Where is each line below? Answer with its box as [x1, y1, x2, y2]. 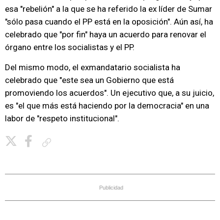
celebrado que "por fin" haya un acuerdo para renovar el [5, 29, 206, 39]
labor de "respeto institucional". [5, 113, 119, 123]
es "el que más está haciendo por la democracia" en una [5, 101, 209, 110]
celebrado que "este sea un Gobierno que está [5, 75, 174, 85]
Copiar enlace [55, 138, 90, 146]
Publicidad [99, 185, 123, 191]
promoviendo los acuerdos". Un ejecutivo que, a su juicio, [5, 88, 214, 98]
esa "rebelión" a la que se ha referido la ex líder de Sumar [5, 4, 212, 14]
